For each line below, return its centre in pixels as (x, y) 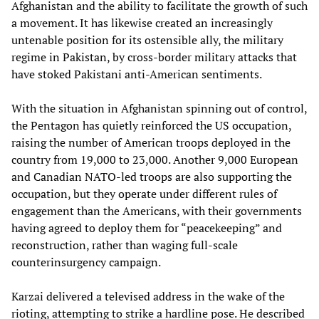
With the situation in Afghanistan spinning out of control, (159, 109)
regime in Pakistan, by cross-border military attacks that (154, 57)
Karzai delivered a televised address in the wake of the (148, 297)
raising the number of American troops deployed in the (151, 143)
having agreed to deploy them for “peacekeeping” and (147, 228)
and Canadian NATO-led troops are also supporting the (152, 177)
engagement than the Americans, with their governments (157, 211)
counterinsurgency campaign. (86, 262)
